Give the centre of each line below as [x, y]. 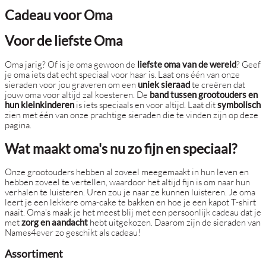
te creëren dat [218, 85]
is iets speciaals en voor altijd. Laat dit [146, 105]
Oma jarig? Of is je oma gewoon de [71, 64]
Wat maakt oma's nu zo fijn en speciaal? [121, 148]
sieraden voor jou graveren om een [71, 85]
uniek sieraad [164, 85]
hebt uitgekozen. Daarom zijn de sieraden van [174, 222]
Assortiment [34, 254]
